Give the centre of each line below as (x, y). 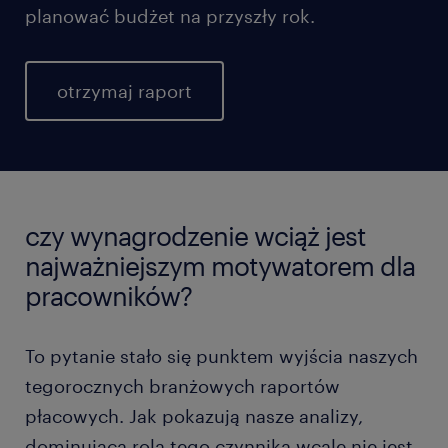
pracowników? (108, 295)
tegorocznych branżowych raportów (182, 386)
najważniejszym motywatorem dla (220, 265)
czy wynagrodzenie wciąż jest (195, 235)
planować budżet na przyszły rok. (170, 16)
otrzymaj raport (124, 91)
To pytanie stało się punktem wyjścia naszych (221, 356)
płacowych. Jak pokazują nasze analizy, (194, 416)
